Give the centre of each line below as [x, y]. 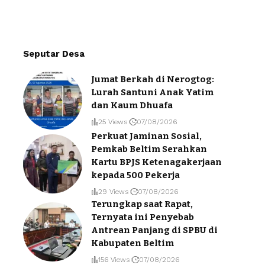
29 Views [113, 192]
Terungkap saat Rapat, [142, 204]
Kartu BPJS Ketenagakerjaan [156, 162]
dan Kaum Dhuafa [132, 105]
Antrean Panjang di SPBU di [154, 230]
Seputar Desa [54, 54]
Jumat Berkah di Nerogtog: [153, 79]
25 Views [113, 122]
